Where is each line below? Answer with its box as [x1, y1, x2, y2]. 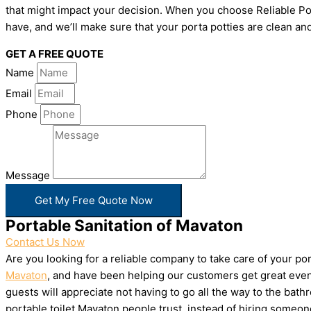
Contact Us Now [6, 235, 85, 249]
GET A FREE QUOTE [6, 47, 103, 60]
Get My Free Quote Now [35, 194, 153, 207]
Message [6, 169, 53, 182]
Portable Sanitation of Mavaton [6, 216, 243, 235]
